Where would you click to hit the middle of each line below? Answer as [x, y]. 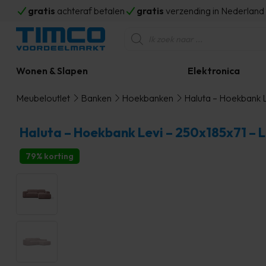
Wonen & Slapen [52, 71]
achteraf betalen [90, 11]
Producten [145, 31]
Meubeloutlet [43, 98]
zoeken [138, 41]
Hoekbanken [148, 98]
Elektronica [213, 71]
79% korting [50, 156]
